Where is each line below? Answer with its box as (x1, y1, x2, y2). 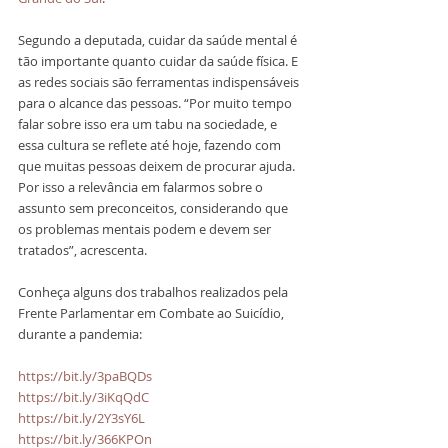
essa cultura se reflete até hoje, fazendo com (18, 136, 284, 154)
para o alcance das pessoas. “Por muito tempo (18, 94, 295, 112)
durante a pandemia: (18, 325, 142, 343)
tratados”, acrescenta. (18, 241, 147, 259)
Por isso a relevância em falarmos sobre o (18, 178, 266, 196)
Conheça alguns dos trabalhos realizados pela (18, 283, 291, 301)
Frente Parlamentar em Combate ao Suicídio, (18, 304, 287, 322)
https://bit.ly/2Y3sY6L (18, 409, 145, 427)
